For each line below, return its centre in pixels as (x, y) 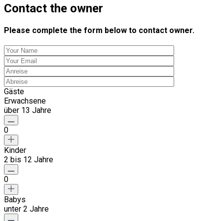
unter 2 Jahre (26, 209)
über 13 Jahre (28, 110)
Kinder (15, 150)
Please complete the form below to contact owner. (99, 31)
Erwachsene (25, 101)
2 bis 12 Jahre (29, 160)
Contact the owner (54, 8)
